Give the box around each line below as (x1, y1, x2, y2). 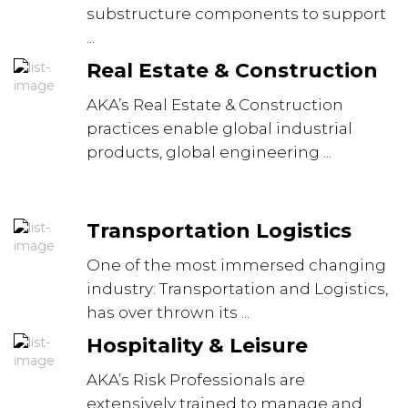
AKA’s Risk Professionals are (87, 371, 305, 389)
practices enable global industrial (87, 119, 352, 138)
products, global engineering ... (87, 143, 331, 161)
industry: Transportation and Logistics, (87, 280, 388, 298)
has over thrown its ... (87, 303, 250, 321)
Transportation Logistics (87, 219, 352, 243)
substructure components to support (87, 5, 386, 23)
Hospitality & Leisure (87, 333, 308, 358)
